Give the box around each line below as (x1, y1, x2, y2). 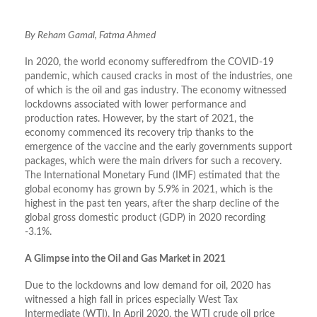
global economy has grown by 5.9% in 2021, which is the (25, 185, 272, 195)
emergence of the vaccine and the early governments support (25, 142, 292, 153)
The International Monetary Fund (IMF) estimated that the (25, 171, 279, 181)
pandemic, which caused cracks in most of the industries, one (25, 71, 292, 82)
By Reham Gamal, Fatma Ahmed (25, 30, 156, 41)
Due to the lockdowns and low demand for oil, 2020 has (25, 281, 271, 292)
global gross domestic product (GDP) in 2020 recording (25, 213, 265, 224)
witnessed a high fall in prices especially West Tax (25, 295, 238, 306)
